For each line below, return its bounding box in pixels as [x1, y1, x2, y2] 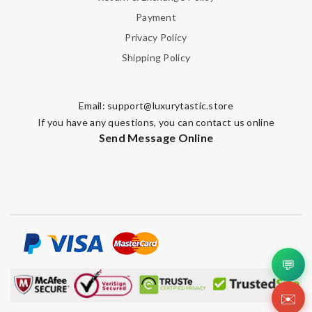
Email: [79, 99, 108, 111]
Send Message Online [98, 130, 214, 144]
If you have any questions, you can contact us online [37, 116, 275, 128]
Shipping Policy [121, 51, 191, 63]
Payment [135, 10, 177, 23]
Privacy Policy [125, 31, 187, 43]
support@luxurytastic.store [107, 99, 233, 111]
